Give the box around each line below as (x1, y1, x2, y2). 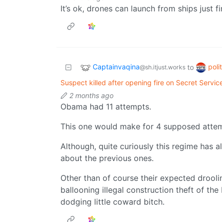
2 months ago (69, 91, 113, 100)
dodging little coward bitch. (60, 197, 165, 207)
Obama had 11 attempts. (60, 102, 151, 112)
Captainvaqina (93, 62, 140, 71)
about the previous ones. (60, 153, 154, 164)
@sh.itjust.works (140, 63, 185, 71)
